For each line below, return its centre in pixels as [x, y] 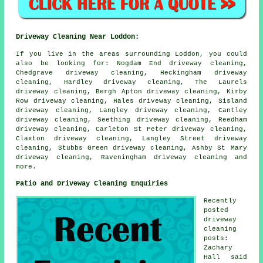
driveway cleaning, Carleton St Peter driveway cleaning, [131, 129]
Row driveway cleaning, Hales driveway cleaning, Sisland [131, 101]
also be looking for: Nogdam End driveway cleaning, [131, 63]
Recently [220, 200]
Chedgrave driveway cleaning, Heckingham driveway [131, 73]
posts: [216, 238]
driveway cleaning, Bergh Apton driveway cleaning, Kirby [131, 91]
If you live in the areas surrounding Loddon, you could [131, 54]
